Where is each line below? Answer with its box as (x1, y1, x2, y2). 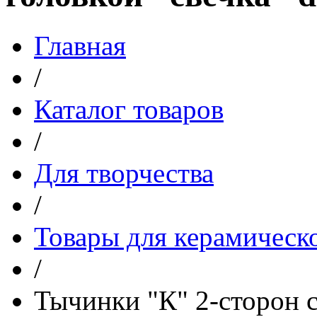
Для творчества (34, 157, 214, 188)
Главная (34, 30, 126, 61)
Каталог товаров (34, 93, 224, 125)
